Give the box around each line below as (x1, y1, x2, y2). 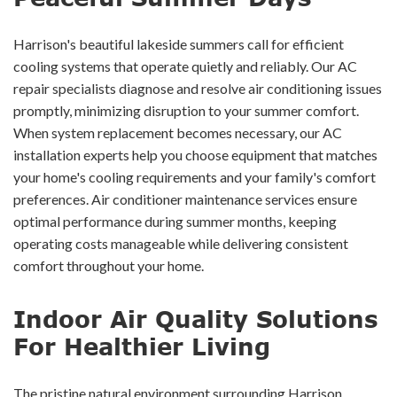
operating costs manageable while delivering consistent (13, 235, 348, 253)
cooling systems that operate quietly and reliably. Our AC (13, 58, 357, 75)
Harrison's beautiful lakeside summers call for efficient (13, 35, 344, 53)
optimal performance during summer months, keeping (13, 213, 337, 230)
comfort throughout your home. (13, 257, 204, 275)
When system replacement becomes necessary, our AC (13, 124, 342, 142)
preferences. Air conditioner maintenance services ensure (13, 191, 357, 208)
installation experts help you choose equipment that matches (13, 146, 378, 164)
